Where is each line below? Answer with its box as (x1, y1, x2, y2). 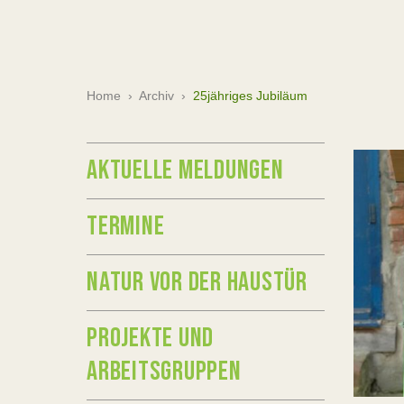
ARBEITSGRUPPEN (87, 355, 242, 388)
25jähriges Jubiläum (193, 88, 308, 103)
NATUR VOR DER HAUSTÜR (87, 266, 308, 298)
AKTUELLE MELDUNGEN (87, 154, 284, 187)
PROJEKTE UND (87, 322, 214, 354)
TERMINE (87, 210, 165, 243)
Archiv (139, 88, 174, 103)
